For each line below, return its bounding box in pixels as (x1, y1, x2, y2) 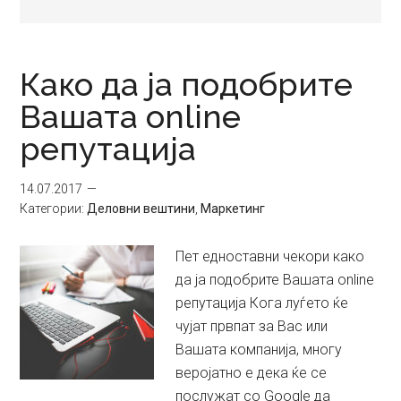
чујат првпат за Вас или (175, 318, 328, 335)
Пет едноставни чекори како (175, 248, 365, 265)
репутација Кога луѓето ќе (175, 294, 349, 311)
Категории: (20, 201, 88, 216)
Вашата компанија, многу (175, 341, 343, 358)
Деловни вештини (87, 201, 196, 216)
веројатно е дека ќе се (175, 364, 328, 381)
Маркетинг (200, 201, 266, 216)
